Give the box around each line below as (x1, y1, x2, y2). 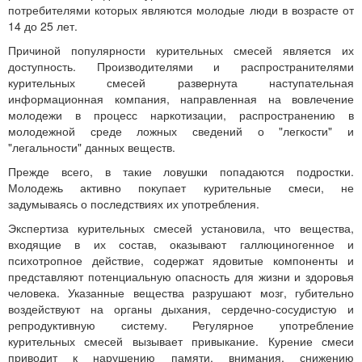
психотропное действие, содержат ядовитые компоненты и (8, 252, 354, 268)
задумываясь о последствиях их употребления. (8, 196, 259, 212)
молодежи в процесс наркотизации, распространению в (8, 107, 354, 123)
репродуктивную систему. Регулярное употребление (8, 317, 354, 333)
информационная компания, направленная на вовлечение (8, 90, 354, 107)
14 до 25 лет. (8, 18, 78, 34)
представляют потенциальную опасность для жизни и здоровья (8, 268, 354, 284)
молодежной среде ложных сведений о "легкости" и (8, 123, 354, 139)
